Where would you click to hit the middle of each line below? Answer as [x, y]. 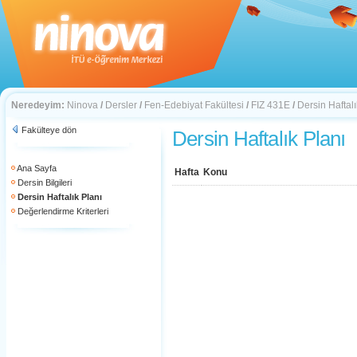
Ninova [82, 105]
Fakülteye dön [49, 130]
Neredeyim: [38, 105]
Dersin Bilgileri [45, 182]
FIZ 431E [271, 105]
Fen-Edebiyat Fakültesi [194, 105]
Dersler [121, 105]
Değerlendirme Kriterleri [63, 211]
